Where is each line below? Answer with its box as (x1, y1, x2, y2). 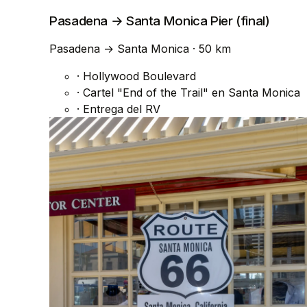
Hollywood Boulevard (79, 69, 196, 83)
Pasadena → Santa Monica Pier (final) (49, 13, 270, 29)
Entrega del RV (79, 101, 160, 116)
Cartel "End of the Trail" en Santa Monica (79, 85, 300, 99)
